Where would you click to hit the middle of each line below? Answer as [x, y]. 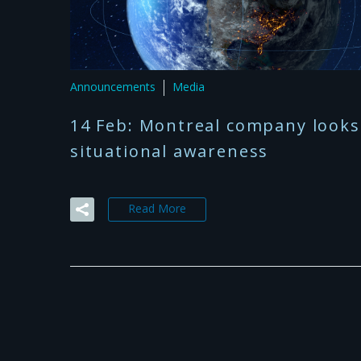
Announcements [113, 87]
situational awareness [170, 151]
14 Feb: [105, 125]
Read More [157, 208]
